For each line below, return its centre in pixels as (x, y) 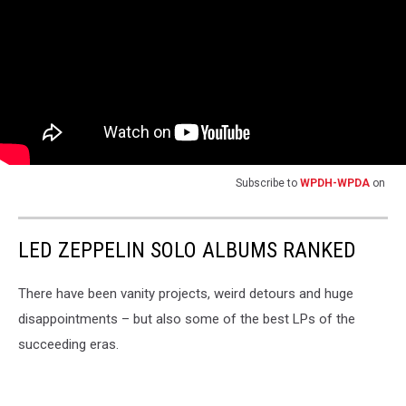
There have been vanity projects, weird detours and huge (186, 293)
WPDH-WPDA (335, 183)
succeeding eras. (68, 344)
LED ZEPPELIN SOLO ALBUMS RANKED (187, 250)
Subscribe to (268, 183)
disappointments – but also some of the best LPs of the (187, 319)
